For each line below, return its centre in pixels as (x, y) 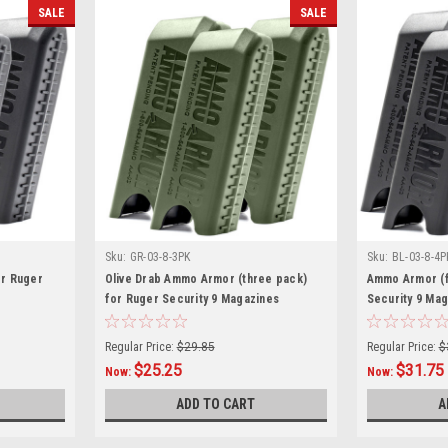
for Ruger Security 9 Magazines (192, 298)
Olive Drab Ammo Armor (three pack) (206, 278)
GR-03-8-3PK (160, 256)
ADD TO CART (216, 403)
